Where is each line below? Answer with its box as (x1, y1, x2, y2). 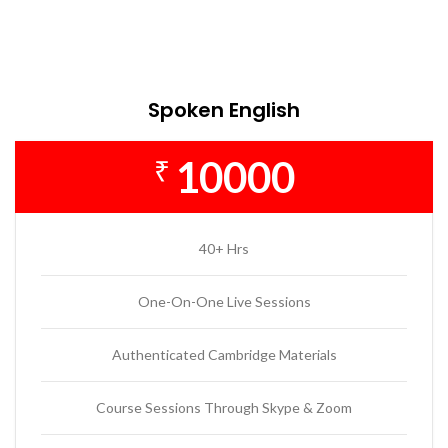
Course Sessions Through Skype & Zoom (96, 399, 352, 417)
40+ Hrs (199, 240, 249, 258)
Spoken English (148, 96, 300, 125)
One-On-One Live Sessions (137, 293, 311, 311)
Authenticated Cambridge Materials (111, 346, 337, 364)
